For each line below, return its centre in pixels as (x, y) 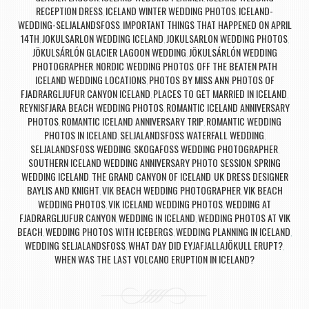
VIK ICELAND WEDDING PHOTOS (166, 204)
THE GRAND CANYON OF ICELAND (151, 177)
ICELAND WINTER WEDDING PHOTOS (171, 11)
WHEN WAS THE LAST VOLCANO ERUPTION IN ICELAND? (154, 259)
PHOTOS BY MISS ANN (189, 80)
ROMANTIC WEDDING (244, 121)
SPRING (267, 163)
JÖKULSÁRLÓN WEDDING (233, 52)
